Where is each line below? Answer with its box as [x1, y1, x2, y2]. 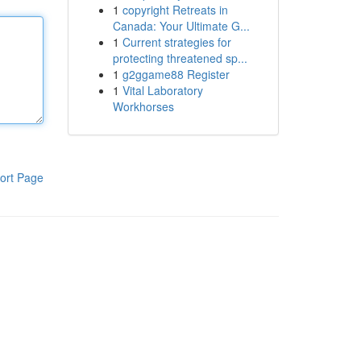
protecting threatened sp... [112, 50, 247, 66]
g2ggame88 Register [122, 66, 230, 82]
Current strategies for [122, 34, 231, 50]
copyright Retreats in [122, 2, 228, 18]
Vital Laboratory [122, 82, 203, 98]
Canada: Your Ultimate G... [112, 18, 250, 34]
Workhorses [112, 98, 174, 114]
